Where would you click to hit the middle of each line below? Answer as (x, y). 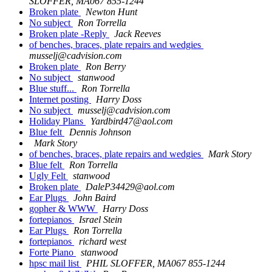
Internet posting (60, 100)
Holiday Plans (57, 121)
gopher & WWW (63, 209)
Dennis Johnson (100, 132)
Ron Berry (106, 67)
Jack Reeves (138, 34)
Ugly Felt (49, 176)
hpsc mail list (55, 263)
